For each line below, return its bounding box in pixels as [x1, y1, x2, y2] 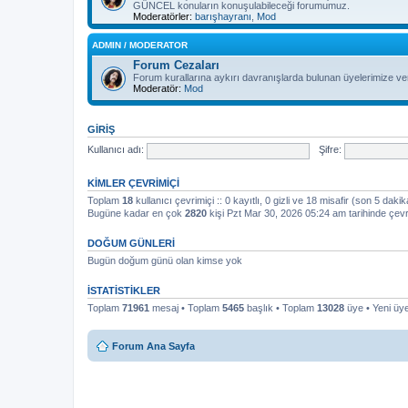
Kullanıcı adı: [87, 144, 144, 156]
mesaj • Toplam [149, 302, 222, 313]
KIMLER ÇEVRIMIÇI [87, 178, 179, 189]
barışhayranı [195, 11, 251, 22]
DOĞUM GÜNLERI [87, 238, 175, 249]
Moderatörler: [133, 11, 192, 22]
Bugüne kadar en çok [87, 208, 185, 219]
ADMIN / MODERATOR [92, 40, 188, 50]
